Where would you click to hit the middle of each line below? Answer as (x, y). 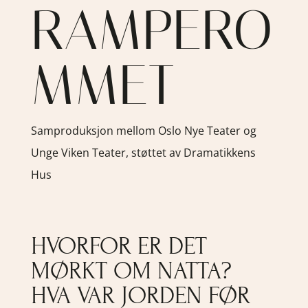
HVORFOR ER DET (119, 246)
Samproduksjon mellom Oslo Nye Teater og (143, 130)
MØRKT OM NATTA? (131, 271)
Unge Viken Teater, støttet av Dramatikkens (143, 152)
